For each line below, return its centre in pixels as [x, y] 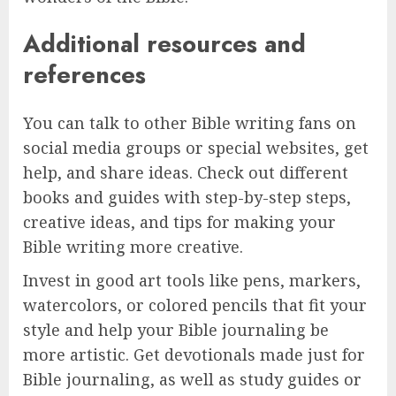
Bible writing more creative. [133, 246]
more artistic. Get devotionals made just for [194, 354]
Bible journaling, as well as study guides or [192, 379]
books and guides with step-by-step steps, [187, 197]
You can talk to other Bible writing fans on [190, 122]
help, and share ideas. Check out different [186, 172]
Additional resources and [164, 44]
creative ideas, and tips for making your [179, 221]
